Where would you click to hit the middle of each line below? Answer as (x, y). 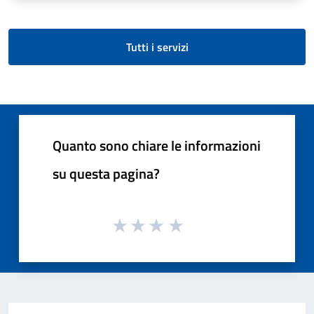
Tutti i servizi (157, 47)
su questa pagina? (106, 174)
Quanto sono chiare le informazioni (157, 146)
